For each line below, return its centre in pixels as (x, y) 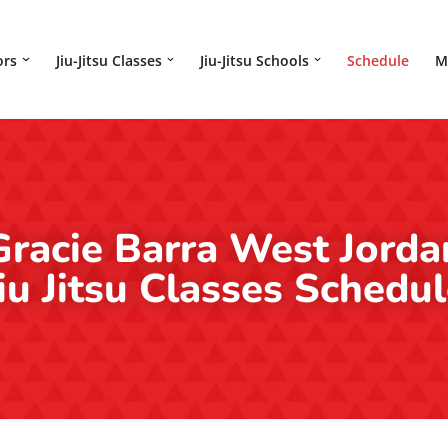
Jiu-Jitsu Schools (254, 60)
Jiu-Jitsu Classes (108, 60)
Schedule (377, 60)
